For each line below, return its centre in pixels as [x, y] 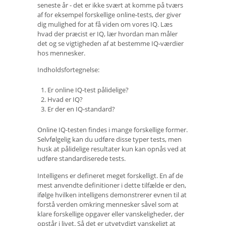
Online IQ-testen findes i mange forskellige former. [112, 129]
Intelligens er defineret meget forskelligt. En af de [110, 176]
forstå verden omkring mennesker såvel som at [108, 205]
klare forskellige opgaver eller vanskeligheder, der [111, 214]
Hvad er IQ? [65, 100]
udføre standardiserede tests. [81, 158]
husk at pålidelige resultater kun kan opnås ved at [112, 149]
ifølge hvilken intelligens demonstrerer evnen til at [112, 195]
